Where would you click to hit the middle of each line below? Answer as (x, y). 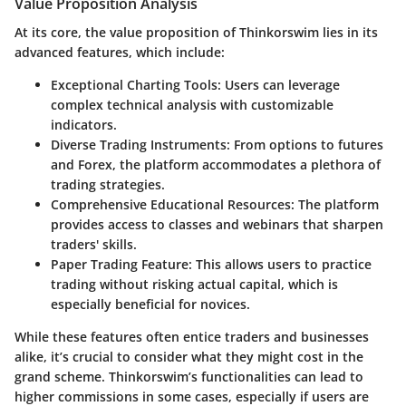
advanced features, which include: (120, 53)
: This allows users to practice (280, 265)
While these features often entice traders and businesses (192, 337)
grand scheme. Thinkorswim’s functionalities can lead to (189, 377)
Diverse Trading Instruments (139, 145)
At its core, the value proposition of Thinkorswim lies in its (196, 33)
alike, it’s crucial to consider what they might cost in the (189, 357)
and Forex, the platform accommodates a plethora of (216, 165)
